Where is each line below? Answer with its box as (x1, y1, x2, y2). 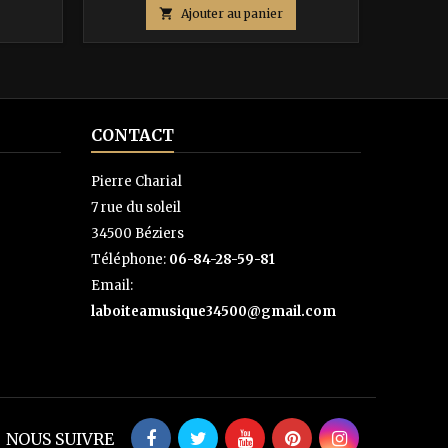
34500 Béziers (91, 224, 184, 242)
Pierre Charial (91, 172, 182, 190)
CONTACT (91, 124, 174, 145)
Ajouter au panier (181, 5, 283, 21)
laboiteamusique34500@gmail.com (91, 302, 336, 320)
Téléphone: (91, 250, 169, 268)
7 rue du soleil (91, 198, 181, 216)
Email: (91, 276, 133, 294)
